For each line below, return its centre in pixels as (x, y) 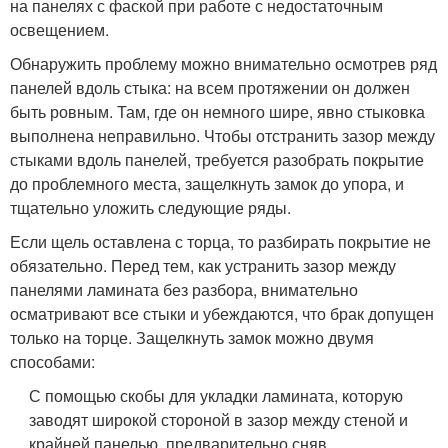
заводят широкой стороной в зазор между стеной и (219, 419)
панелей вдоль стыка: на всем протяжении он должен (210, 87)
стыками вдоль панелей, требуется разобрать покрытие (217, 159)
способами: (52, 361)
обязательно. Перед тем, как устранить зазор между (203, 265)
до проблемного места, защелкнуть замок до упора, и (207, 183)
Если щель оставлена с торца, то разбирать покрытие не (220, 241)
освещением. (59, 29)
